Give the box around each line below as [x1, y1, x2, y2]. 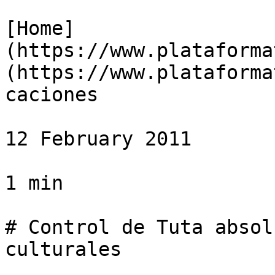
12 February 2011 [5, 128, 192, 150]
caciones [5, 83, 98, 106]
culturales [5, 238, 122, 260]
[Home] [5, 17, 75, 39]
